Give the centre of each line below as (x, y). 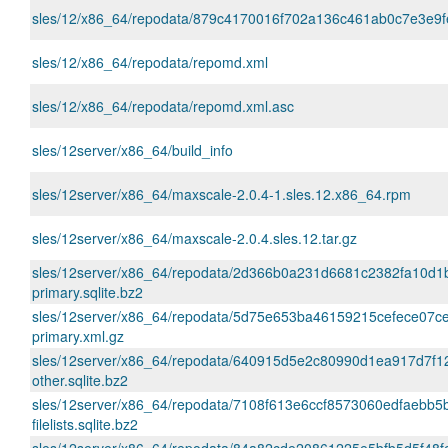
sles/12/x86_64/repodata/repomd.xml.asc (163, 106)
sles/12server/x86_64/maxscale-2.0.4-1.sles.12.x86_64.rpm (221, 194)
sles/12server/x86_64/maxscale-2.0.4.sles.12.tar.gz (194, 238)
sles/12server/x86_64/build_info (132, 150)
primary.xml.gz (78, 336)
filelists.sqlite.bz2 (85, 424)
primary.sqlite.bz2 (87, 292)
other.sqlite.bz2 (80, 380)
